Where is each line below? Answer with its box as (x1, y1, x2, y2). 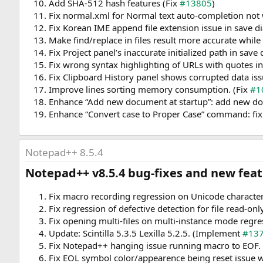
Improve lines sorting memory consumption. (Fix (49, 83, 250, 96)
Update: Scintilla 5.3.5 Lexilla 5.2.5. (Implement (49, 227, 242, 240)
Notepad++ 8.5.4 (25, 146, 103, 160)
